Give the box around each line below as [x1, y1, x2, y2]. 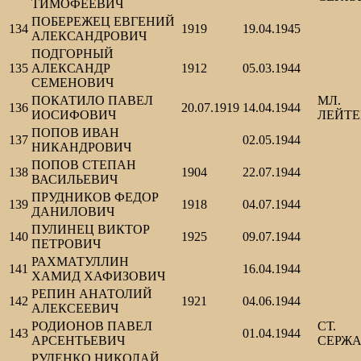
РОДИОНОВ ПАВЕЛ [31, 319, 152, 334]
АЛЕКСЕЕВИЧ [31, 301, 118, 316]
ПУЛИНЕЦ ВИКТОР [31, 222, 150, 237]
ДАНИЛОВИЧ [31, 205, 114, 219]
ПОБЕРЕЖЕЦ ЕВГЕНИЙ [31, 15, 175, 29]
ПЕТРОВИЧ [31, 237, 101, 251]
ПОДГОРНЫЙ [31, 47, 114, 61]
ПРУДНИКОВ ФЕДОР [31, 190, 159, 205]
